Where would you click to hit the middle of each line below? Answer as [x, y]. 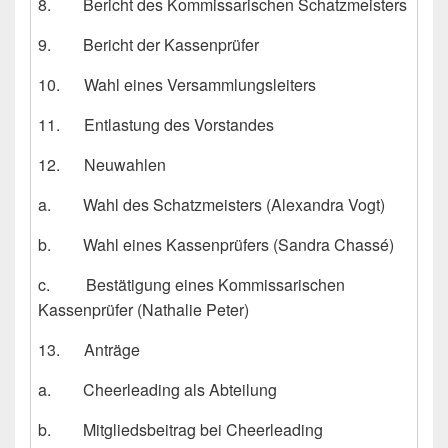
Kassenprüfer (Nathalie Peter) [143, 310]
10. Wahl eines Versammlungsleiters [177, 85]
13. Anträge [89, 350]
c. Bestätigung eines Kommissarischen [191, 285]
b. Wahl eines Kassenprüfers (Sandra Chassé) [216, 245]
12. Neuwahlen [102, 165]
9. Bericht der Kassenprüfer [148, 45]
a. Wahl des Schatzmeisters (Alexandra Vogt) [211, 205]
